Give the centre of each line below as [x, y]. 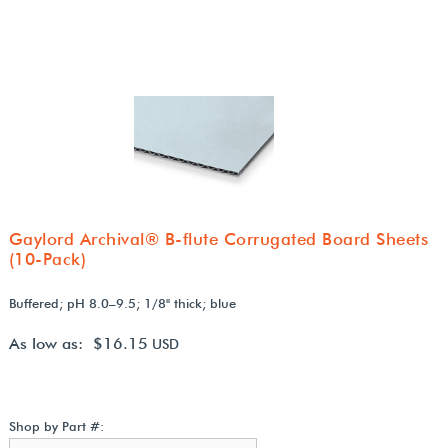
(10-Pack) [47, 258]
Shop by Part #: [56, 425]
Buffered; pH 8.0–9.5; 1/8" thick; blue [122, 302]
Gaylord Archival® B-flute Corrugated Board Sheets [218, 238]
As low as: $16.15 [78, 343]
